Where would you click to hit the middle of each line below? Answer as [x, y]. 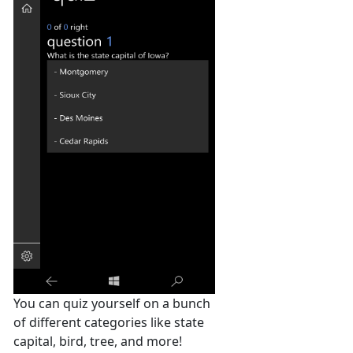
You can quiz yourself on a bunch [112, 303]
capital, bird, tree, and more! [98, 341]
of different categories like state [109, 322]
